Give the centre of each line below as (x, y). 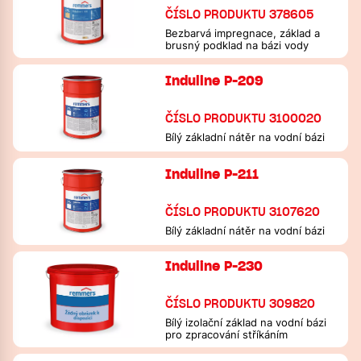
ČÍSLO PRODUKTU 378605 (240, 15)
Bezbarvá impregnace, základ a (243, 33)
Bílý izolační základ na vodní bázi (246, 323)
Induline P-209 (215, 81)
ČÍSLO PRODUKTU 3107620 (243, 212)
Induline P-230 (214, 266)
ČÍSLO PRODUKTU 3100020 (244, 118)
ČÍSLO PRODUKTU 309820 (241, 304)
